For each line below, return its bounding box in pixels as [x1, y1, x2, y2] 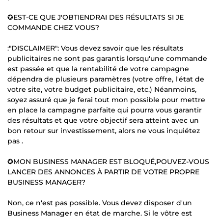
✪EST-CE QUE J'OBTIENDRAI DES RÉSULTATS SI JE [7, 12, 184, 22]
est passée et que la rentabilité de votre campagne [7, 64, 189, 73]
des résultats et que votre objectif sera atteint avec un [7, 115, 199, 125]
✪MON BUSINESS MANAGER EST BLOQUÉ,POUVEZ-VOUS [7, 157, 209, 166]
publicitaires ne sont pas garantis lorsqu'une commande [7, 54, 207, 63]
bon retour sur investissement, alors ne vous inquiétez [7, 126, 200, 135]
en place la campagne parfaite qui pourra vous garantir [7, 105, 202, 114]
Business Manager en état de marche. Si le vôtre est [7, 208, 192, 218]
